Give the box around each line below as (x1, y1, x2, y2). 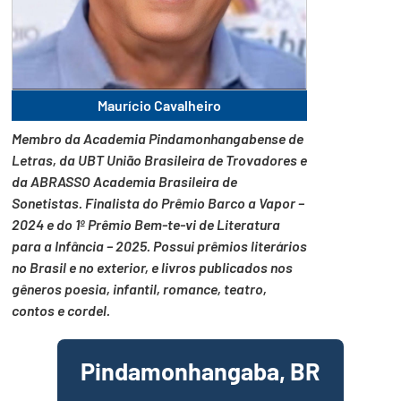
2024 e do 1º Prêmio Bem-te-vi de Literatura (12, 216, 280, 234)
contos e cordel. (12, 302, 110, 320)
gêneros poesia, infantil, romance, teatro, (12, 280, 267, 298)
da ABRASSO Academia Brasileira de (12, 173, 237, 191)
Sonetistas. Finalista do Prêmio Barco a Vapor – (12, 194, 304, 212)
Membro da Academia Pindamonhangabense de (12, 130, 303, 148)
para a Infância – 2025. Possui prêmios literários (12, 237, 307, 255)
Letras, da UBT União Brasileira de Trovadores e (12, 151, 307, 169)
